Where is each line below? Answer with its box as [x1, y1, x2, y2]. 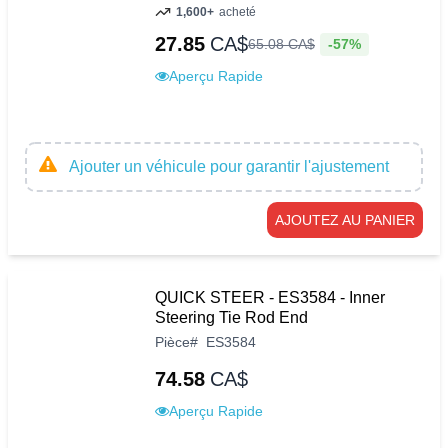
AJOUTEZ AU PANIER [275, 211, 415, 228]
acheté [219, 4, 256, 19]
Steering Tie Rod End [155, 308, 308, 326]
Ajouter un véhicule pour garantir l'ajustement [69, 157, 389, 175]
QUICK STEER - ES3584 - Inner [155, 288, 385, 306]
